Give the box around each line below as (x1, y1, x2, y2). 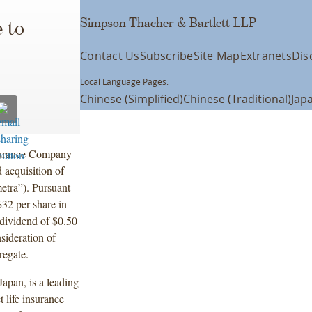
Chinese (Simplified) (80, 91, 184, 107)
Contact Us (80, 48, 140, 63)
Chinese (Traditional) (183, 91, 292, 107)
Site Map (193, 48, 240, 63)
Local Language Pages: (80, 76, 169, 87)
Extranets (240, 48, 292, 63)
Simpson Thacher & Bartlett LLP (80, 16, 257, 30)
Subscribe (139, 48, 194, 63)
